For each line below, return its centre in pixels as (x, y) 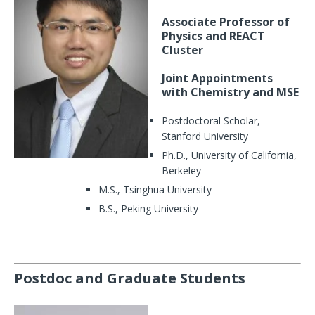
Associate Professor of (226, 22)
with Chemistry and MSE (230, 92)
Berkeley (181, 171)
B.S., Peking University (148, 209)
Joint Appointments (217, 78)
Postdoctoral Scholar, (211, 121)
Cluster (182, 50)
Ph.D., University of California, (229, 155)
